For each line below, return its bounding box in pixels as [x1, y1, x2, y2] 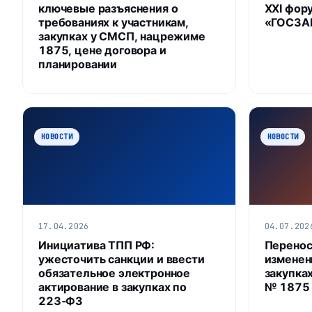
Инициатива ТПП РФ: [38, 237, 155, 252]
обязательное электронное [38, 265, 191, 280]
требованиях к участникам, [38, 15, 189, 29]
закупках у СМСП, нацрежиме [38, 29, 205, 43]
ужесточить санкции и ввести [38, 251, 205, 266]
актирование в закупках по [38, 279, 187, 294]
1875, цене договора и [38, 42, 166, 57]
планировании [38, 56, 118, 71]
